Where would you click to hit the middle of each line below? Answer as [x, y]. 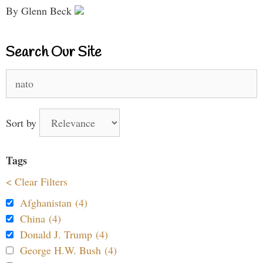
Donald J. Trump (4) [64, 234]
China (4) [41, 218]
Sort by [23, 122]
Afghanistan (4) [54, 202]
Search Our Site [54, 53]
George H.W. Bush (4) [68, 250]
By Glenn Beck [40, 10]
